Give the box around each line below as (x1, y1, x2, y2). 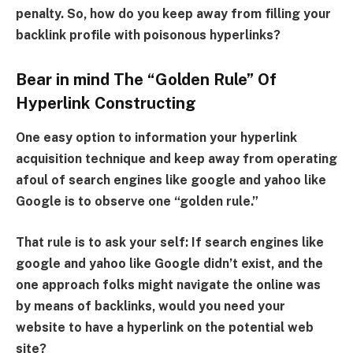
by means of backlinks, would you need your (16, 298, 285, 314)
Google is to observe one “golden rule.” (16, 194, 258, 210)
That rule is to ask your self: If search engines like (16, 234, 324, 250)
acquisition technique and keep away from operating (16, 151, 337, 167)
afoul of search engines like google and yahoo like (16, 173, 326, 188)
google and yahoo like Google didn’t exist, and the (16, 255, 323, 271)
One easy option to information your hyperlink (16, 130, 297, 146)
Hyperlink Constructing (16, 93, 196, 113)
